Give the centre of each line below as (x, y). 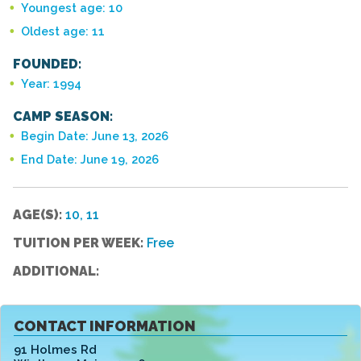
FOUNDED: (47, 64)
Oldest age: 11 (63, 31)
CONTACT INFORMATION (105, 326)
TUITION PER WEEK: (80, 243)
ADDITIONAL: (56, 271)
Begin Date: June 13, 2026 (95, 136)
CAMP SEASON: (63, 117)
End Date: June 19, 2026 (90, 159)
